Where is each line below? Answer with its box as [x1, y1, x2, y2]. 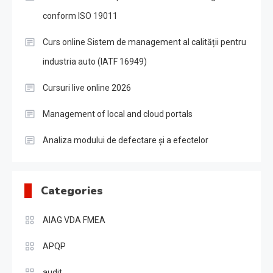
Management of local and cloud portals [43, 109, 193, 119]
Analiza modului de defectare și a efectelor [43, 135, 208, 145]
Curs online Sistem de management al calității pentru [43, 37, 246, 47]
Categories [41, 183, 103, 198]
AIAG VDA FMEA [43, 215, 105, 225]
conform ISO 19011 [43, 11, 118, 21]
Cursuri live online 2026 [43, 83, 131, 93]
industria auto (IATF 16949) [43, 57, 147, 66]
